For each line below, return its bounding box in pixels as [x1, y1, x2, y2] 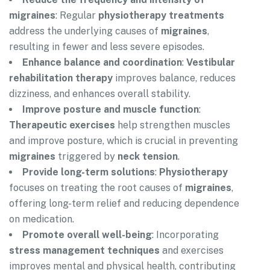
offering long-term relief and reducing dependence [9, 198, 239, 210]
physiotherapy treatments [98, 10, 224, 22]
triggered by [55, 151, 118, 163]
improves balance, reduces [113, 72, 236, 84]
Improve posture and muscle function [22, 104, 199, 116]
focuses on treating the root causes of [9, 182, 185, 194]
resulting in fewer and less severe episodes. [9, 41, 204, 53]
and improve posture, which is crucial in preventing [9, 135, 238, 147]
